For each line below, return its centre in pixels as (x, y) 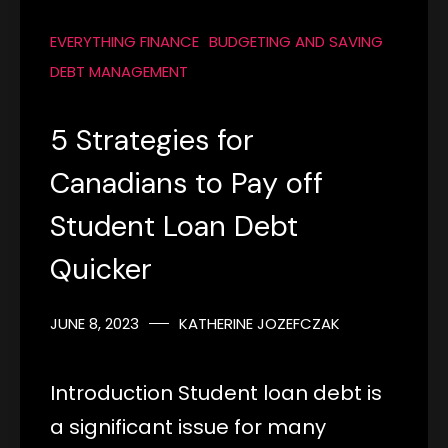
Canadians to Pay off (186, 182)
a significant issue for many (188, 426)
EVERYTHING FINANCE (124, 41)
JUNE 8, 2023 (94, 323)
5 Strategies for (152, 139)
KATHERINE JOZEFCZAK (259, 323)
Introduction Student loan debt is (216, 392)
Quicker (101, 268)
